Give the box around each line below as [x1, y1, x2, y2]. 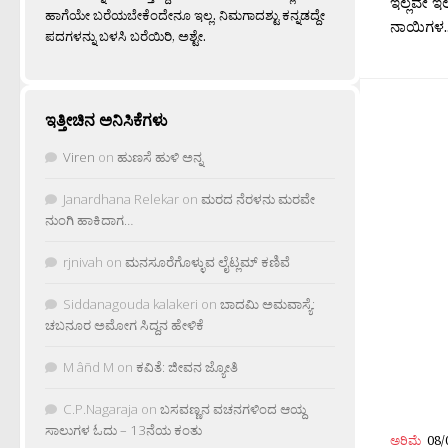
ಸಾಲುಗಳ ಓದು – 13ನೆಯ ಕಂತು [45, 420, 202, 439]
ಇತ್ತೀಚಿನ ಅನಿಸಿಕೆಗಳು [45, 108, 167, 131]
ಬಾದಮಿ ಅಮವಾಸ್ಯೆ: [220, 294, 315, 313]
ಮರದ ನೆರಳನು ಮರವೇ [201, 189, 315, 208]
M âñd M [63, 357, 114, 376]
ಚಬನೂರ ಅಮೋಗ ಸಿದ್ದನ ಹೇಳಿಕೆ [45, 315, 204, 334]
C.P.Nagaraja [63, 399, 138, 418]
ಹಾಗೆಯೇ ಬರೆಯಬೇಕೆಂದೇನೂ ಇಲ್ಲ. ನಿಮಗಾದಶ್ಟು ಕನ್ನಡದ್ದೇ [45, 5, 325, 24]
